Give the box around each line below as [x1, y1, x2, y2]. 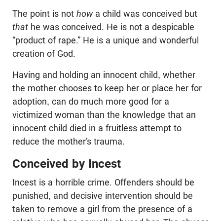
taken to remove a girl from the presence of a [12, 203, 192, 214]
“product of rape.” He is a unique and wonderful [12, 35, 199, 45]
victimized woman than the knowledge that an [12, 109, 196, 120]
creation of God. [12, 48, 75, 59]
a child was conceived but [95, 8, 197, 19]
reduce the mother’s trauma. [12, 136, 125, 147]
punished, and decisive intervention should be [12, 190, 193, 201]
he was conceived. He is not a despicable [31, 21, 194, 32]
